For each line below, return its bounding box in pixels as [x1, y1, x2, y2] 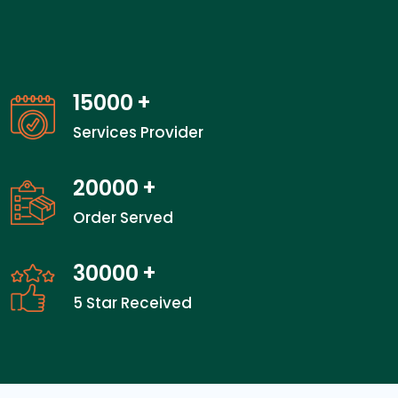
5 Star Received [73, 292, 192, 314]
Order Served [73, 207, 173, 228]
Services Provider [73, 122, 203, 143]
